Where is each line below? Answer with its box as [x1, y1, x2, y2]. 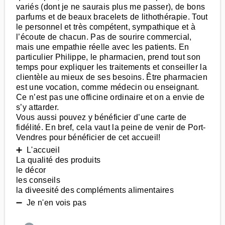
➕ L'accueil [16, 146, 60, 154]
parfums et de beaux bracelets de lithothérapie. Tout [16, 13, 208, 21]
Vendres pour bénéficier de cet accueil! [16, 133, 161, 142]
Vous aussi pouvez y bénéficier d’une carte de [16, 113, 187, 122]
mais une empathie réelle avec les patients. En [16, 43, 189, 51]
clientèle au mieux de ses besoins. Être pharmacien [16, 73, 208, 81]
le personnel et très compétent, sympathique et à [16, 23, 196, 31]
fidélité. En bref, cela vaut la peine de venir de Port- [16, 123, 206, 132]
